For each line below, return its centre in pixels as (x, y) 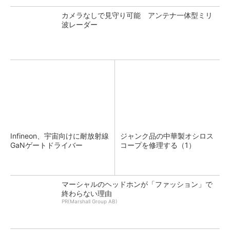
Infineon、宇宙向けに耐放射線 (60, 136)
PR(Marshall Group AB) (90, 202)
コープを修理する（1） (158, 145)
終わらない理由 (87, 194)
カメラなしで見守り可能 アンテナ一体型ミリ (137, 15)
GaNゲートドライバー (46, 145)
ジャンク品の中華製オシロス (167, 136)
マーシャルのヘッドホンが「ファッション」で (137, 184)
